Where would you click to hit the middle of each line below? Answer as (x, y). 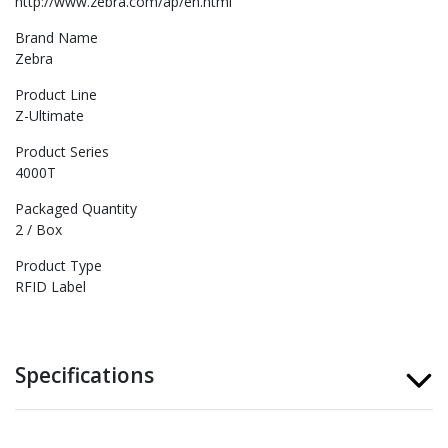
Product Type (58, 266)
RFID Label (50, 287)
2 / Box (38, 230)
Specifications (84, 375)
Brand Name (56, 38)
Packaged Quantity (76, 209)
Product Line (56, 95)
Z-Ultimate (49, 116)
